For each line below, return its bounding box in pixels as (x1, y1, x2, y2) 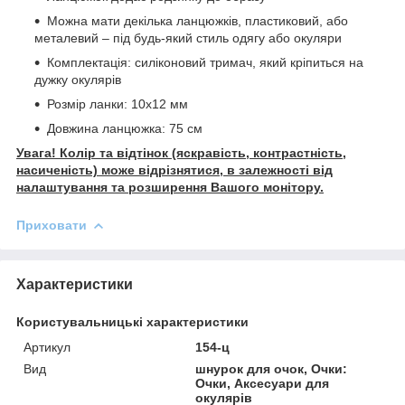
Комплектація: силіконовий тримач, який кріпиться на (47, 54, 363, 70)
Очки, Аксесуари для (195, 375, 330, 391)
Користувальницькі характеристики (16, 314, 249, 329)
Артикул (24, 339, 71, 354)
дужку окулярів (34, 71, 125, 87)
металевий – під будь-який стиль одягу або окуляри (34, 30, 342, 45)
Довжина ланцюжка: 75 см (47, 120, 202, 136)
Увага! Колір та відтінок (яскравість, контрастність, (16, 145, 346, 160)
